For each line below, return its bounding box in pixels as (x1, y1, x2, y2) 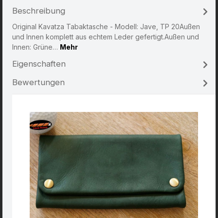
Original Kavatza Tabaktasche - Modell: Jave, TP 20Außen (12, 22, 200, 31)
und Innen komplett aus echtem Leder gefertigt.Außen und (12, 33, 199, 41)
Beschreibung (12, 6, 65, 16)
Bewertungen (12, 77, 65, 88)
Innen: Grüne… (12, 43, 60, 52)
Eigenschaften (12, 59, 66, 69)
